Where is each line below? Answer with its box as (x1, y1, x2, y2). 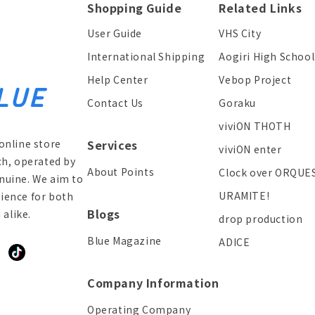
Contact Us (87, 96, 143, 110)
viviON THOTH (219, 119, 291, 133)
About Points (87, 165, 155, 179)
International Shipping (87, 49, 205, 63)
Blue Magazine (87, 233, 162, 247)
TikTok (15, 252, 52, 267)
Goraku (219, 96, 257, 110)
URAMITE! (219, 188, 270, 202)
